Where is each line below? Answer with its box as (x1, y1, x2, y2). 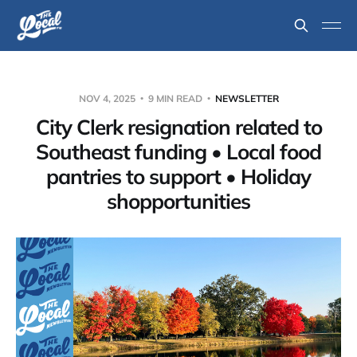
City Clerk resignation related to (35, 114, 322, 140)
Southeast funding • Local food (36, 139, 321, 165)
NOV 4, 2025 (78, 92, 138, 104)
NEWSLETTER (214, 92, 279, 104)
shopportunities (107, 188, 250, 214)
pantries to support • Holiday (46, 163, 311, 190)
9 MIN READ (145, 92, 205, 104)
